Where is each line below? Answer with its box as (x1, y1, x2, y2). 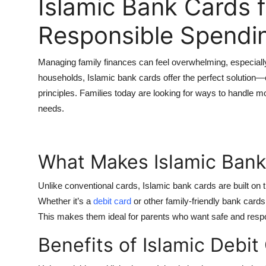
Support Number (9, 62, 84, 74)
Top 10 (9, 4, 39, 16)
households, (38, 72, 87, 83)
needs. (38, 103, 64, 113)
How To (9, 33, 44, 45)
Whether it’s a (38, 195, 93, 206)
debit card (93, 195, 131, 206)
